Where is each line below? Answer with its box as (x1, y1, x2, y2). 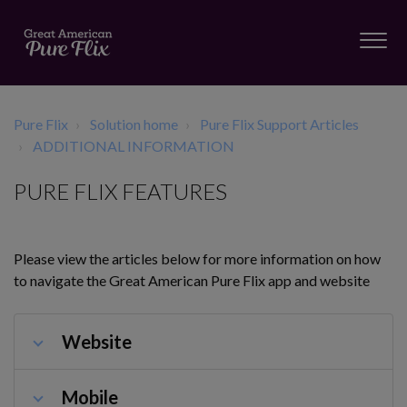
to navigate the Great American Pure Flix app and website (14, 272, 370, 289)
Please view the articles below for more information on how (14, 250, 381, 267)
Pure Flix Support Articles (200, 115, 359, 133)
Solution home (90, 115, 178, 133)
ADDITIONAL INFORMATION (33, 137, 234, 154)
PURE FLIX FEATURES (14, 178, 227, 204)
